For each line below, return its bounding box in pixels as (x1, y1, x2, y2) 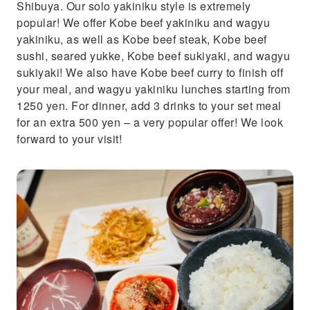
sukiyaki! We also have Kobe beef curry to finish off (17, 64, 283, 80)
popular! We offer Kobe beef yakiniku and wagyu (17, 15, 270, 30)
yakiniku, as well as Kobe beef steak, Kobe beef (17, 31, 267, 47)
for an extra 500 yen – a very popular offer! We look (17, 114, 283, 130)
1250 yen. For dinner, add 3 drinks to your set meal (17, 98, 282, 113)
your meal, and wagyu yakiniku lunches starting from (17, 81, 291, 97)
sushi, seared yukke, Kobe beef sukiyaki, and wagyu (17, 48, 290, 64)
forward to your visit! (17, 131, 122, 147)
